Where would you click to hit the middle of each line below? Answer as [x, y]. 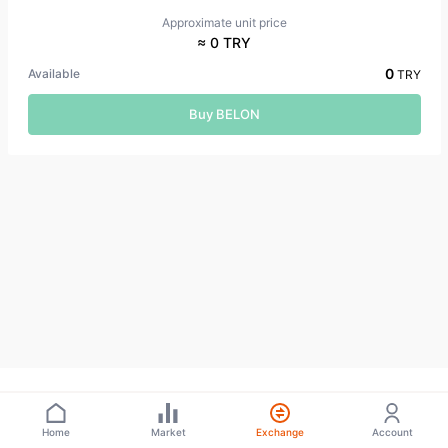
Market [168, 432]
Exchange [280, 432]
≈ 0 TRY [224, 42]
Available [53, 73]
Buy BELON [224, 114]
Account [392, 432]
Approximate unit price [224, 22]
